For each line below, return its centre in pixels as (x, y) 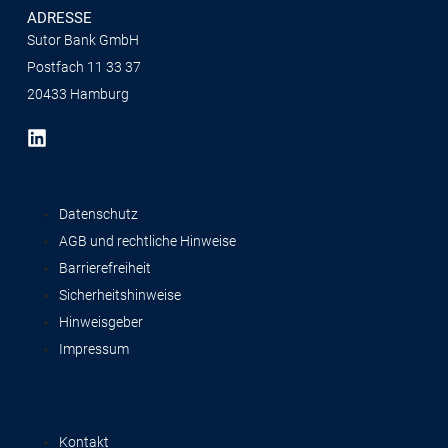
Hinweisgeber (101, 322)
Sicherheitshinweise (120, 295)
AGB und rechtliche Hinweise (147, 241)
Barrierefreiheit (105, 268)
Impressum (94, 349)
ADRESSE (59, 18)
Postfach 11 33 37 (84, 67)
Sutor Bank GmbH (83, 40)
